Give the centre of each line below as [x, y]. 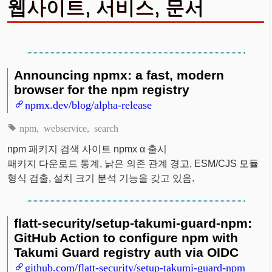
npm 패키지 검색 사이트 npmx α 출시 [87, 149]
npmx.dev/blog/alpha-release [89, 104]
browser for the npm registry [102, 89]
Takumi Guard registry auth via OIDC [127, 252]
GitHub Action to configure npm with [126, 237]
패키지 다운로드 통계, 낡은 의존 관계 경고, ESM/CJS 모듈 [133, 163]
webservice [65, 127]
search [106, 127]
